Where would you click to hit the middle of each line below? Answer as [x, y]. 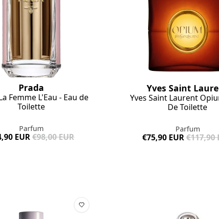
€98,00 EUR [54, 137]
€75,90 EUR [164, 137]
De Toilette [188, 107]
